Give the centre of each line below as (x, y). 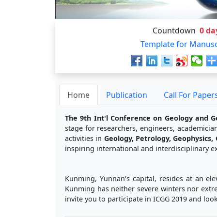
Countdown (174, 30)
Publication (127, 95)
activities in (85, 138)
